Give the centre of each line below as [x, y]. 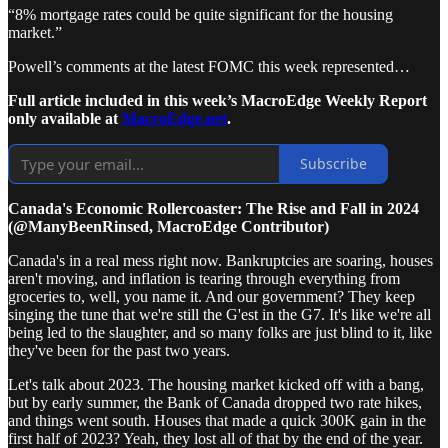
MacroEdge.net [174, 118]
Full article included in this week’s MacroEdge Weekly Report [217, 100]
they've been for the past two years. [119, 350]
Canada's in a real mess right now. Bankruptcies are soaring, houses [220, 260]
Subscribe [333, 164]
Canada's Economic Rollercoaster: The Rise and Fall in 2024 [213, 208]
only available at [65, 118]
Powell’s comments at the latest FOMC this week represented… [209, 66]
